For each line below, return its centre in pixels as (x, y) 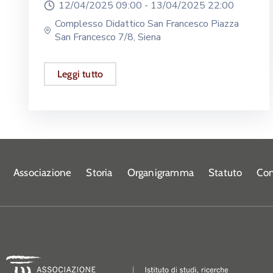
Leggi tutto (80, 74)
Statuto (225, 173)
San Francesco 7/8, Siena (108, 37)
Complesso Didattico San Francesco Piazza (147, 24)
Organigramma (161, 173)
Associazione (43, 173)
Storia (99, 173)
